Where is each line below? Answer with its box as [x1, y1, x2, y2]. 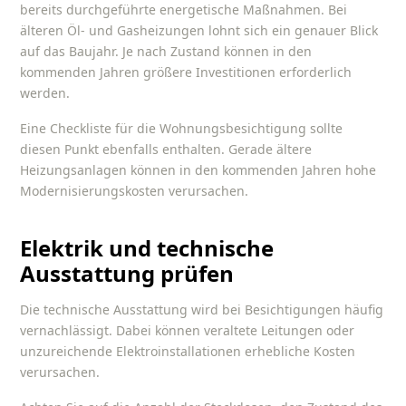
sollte [306, 119, 343, 137]
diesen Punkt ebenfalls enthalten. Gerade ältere [20, 140, 313, 158]
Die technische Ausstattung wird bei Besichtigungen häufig [20, 301, 384, 319]
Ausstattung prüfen [20, 258, 235, 289]
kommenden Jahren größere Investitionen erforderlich [20, 63, 353, 82]
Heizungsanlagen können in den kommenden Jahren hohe [20, 160, 377, 179]
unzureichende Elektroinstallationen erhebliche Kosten [20, 343, 356, 361]
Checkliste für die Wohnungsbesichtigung [50, 119, 307, 137]
